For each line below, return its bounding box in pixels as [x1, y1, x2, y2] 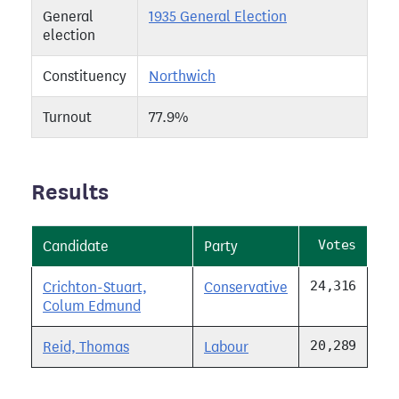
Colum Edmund [43, 297, 141, 315]
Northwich [149, 68, 216, 85]
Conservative [204, 279, 288, 297]
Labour [204, 338, 248, 356]
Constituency [43, 68, 126, 85]
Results [31, 178, 109, 207]
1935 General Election [149, 8, 287, 26]
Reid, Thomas [43, 338, 129, 356]
